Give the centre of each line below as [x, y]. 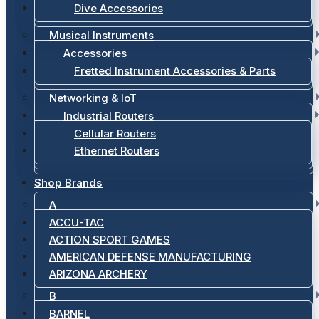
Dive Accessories [119, 8]
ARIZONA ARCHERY [98, 274]
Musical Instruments [101, 35]
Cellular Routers [115, 134]
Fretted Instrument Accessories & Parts [175, 71]
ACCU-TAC [77, 223]
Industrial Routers [109, 116]
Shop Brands [68, 183]
